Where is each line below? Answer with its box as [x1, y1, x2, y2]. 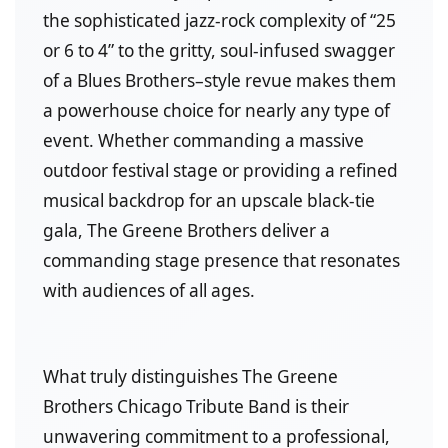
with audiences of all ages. [43, 278, 255, 302]
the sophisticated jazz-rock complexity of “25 [43, 8, 396, 32]
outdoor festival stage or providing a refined [43, 158, 398, 182]
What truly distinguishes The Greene [43, 364, 338, 388]
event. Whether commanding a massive [43, 128, 364, 152]
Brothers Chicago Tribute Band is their [43, 394, 349, 418]
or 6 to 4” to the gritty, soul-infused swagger [43, 38, 395, 62]
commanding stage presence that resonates [43, 248, 400, 272]
